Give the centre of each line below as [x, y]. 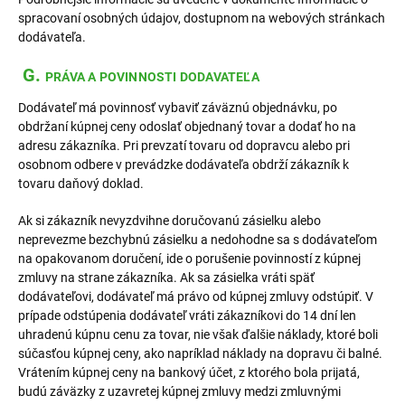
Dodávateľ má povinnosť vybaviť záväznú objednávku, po [178, 108]
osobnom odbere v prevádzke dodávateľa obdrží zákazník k [184, 165]
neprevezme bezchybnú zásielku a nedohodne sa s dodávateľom [198, 240]
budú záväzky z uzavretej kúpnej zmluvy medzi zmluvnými [179, 391]
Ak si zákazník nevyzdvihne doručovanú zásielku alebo [170, 221]
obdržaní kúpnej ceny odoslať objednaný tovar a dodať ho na [187, 127]
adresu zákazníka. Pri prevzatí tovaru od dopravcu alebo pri [184, 146]
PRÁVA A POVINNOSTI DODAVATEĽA [152, 77]
